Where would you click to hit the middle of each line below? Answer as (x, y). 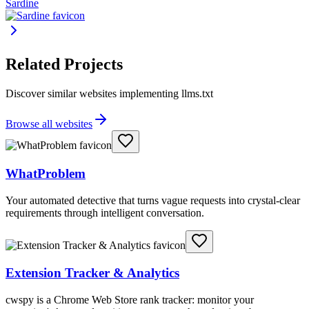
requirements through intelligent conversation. (105, 212)
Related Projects (64, 64)
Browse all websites (49, 124)
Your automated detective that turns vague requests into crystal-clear (153, 200)
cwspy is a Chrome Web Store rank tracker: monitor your (130, 299)
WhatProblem (46, 173)
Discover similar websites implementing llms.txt (109, 94)
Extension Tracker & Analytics (92, 273)
